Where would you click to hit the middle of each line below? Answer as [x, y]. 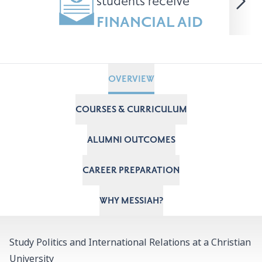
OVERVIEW [131, 79]
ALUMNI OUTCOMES [131, 140]
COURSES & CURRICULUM [131, 109]
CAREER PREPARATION [131, 170]
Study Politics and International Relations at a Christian [130, 242]
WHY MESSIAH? [131, 201]
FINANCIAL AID [150, 22]
